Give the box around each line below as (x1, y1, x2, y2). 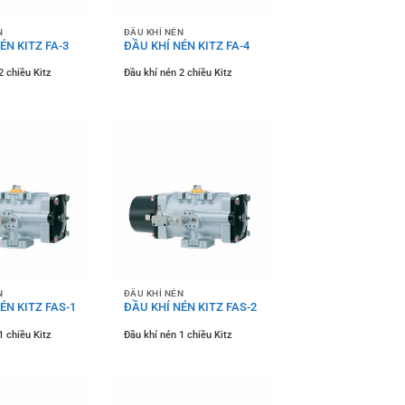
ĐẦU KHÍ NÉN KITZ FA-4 (123, 38, 250, 52)
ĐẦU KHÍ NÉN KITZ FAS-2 (123, 300, 257, 315)
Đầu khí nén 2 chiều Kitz (123, 67, 232, 80)
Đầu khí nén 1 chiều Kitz (123, 328, 232, 341)
